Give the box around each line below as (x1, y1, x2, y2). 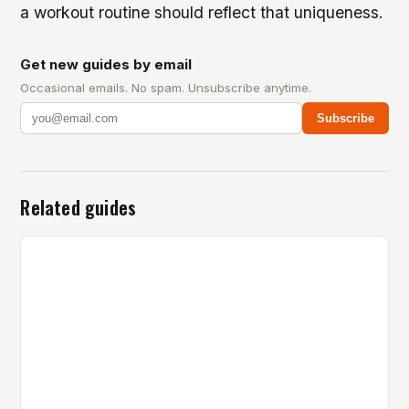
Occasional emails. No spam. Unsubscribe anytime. (20, 80, 312, 96)
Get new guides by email (20, 56, 193, 74)
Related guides (20, 194, 137, 222)
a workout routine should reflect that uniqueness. (20, 3, 384, 23)
